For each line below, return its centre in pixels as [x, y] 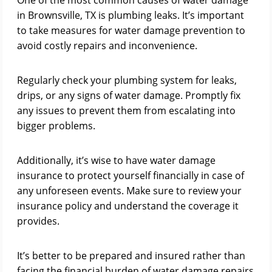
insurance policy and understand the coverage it [128, 206]
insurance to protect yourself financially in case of [131, 175]
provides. [38, 221]
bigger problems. [56, 126]
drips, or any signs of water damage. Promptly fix [129, 95]
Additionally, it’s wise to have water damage [116, 160]
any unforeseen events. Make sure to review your [129, 191]
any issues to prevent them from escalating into [126, 110]
